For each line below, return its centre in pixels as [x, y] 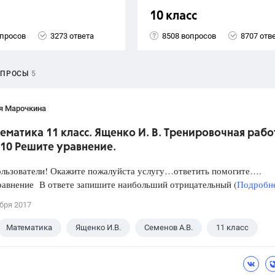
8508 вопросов [189, 36]
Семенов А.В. [168, 228]
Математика [29, 228]
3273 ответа [72, 36]
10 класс [173, 17]
